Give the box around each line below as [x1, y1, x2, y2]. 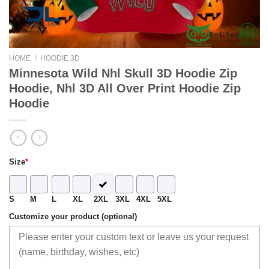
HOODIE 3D [40, 54, 80, 62]
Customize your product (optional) [9, 212, 137, 221]
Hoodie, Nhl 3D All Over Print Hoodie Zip [9, 81, 241, 95]
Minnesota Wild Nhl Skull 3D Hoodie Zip [9, 66, 237, 80]
